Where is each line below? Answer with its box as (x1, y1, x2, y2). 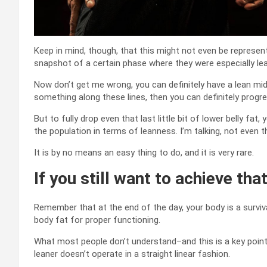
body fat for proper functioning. (34, 215, 163, 226)
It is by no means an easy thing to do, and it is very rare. (34, 147, 256, 159)
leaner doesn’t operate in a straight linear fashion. (34, 249, 230, 260)
